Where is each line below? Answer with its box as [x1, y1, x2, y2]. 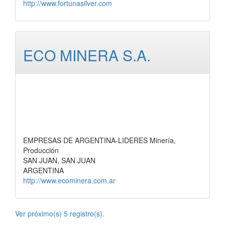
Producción [23, 145, 59, 155]
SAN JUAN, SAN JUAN [23, 155, 95, 165]
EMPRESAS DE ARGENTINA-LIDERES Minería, [23, 135, 176, 145]
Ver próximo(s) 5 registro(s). [15, 208, 104, 218]
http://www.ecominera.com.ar [23, 175, 116, 185]
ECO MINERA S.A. [23, 44, 151, 66]
